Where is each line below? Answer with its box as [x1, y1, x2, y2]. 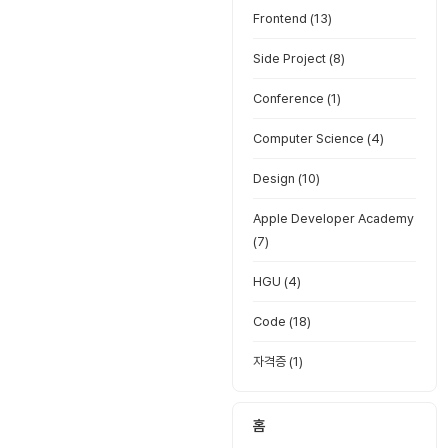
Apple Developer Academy [253, 211, 414, 226]
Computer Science [253, 131, 367, 146]
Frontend [253, 11, 310, 26]
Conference [253, 91, 327, 106]
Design [253, 171, 298, 186]
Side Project [253, 51, 329, 66]
